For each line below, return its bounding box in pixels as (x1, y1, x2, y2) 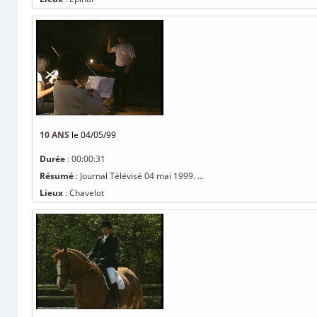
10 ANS (40, 129, 69, 141)
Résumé (40, 170, 74, 182)
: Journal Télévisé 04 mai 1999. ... (74, 170, 204, 182)
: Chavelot (63, 187, 104, 199)
